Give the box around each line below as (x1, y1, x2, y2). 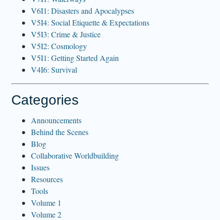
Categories (11, 92, 79, 108)
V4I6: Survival (31, 64, 77, 75)
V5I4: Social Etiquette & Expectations (31, 17, 149, 27)
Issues (31, 162, 50, 172)
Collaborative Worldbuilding (31, 150, 119, 161)
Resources (31, 173, 63, 184)
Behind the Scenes (31, 126, 88, 137)
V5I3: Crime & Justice (31, 28, 101, 39)
